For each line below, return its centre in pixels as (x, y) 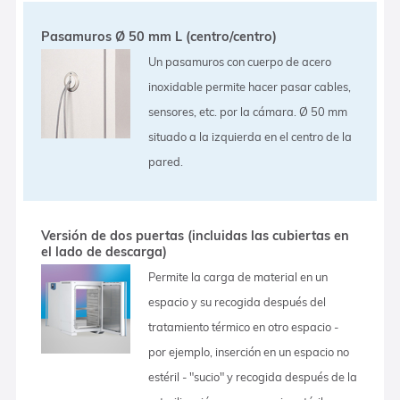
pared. (166, 161)
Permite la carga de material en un (238, 276)
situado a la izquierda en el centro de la (250, 136)
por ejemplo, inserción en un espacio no (249, 351)
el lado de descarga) (104, 251)
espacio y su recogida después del (237, 301)
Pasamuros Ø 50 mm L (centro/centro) (159, 36)
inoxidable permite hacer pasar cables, (250, 86)
